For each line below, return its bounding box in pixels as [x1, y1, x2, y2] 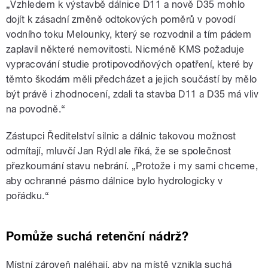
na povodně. [6, 103, 62, 115]
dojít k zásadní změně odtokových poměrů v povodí [6, 14, 236, 26]
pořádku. [6, 190, 45, 202]
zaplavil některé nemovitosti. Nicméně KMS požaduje [6, 44, 245, 56]
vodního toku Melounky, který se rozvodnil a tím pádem [6, 29, 252, 41]
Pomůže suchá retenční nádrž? [6, 229, 189, 244]
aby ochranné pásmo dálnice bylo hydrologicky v [6, 175, 223, 187]
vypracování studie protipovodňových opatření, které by [6, 59, 254, 71]
